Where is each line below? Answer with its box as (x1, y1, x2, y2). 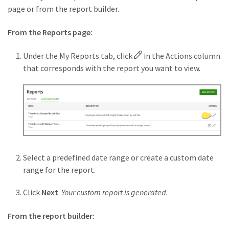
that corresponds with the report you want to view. (23, 62, 200, 73)
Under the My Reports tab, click (23, 50, 134, 61)
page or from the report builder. (8, 3, 119, 14)
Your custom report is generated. (61, 187, 168, 197)
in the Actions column (142, 50, 220, 61)
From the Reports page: (8, 27, 93, 37)
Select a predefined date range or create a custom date (23, 152, 214, 163)
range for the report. (23, 164, 96, 175)
